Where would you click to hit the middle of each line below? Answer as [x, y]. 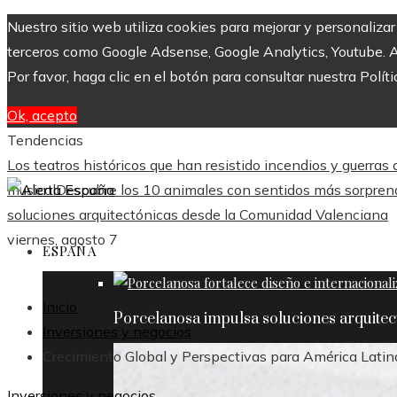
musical [31, 190]
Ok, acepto [42, 115]
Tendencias [45, 140]
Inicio [60, 307]
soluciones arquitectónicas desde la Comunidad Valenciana [198, 214]
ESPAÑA [70, 251]
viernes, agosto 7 [62, 239]
